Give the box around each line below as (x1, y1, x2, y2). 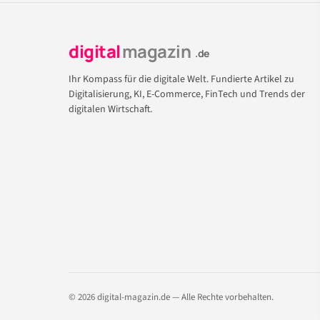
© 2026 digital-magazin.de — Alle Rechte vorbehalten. (69, 291, 274, 304)
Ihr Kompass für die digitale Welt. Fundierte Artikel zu (69, 72, 294, 87)
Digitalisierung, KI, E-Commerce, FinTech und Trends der (69, 87, 305, 102)
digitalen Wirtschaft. (69, 102, 152, 117)
